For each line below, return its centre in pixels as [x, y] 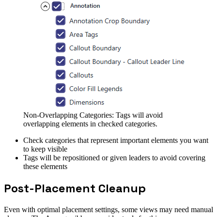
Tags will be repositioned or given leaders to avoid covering [114, 157]
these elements [45, 166]
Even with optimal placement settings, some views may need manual [108, 209]
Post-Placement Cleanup [75, 188]
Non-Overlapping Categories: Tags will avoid [93, 115]
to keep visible [45, 149]
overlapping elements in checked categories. [90, 124]
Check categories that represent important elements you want [116, 140]
